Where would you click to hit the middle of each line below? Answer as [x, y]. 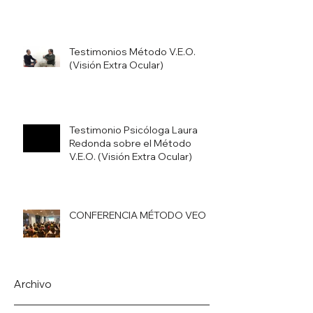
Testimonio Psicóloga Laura [133, 130]
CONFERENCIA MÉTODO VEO [138, 215]
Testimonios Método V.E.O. [132, 51]
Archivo [33, 284]
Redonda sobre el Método [130, 143]
